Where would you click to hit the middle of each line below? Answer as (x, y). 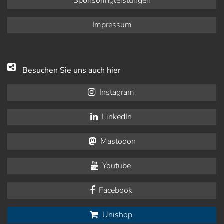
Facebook (114, 191)
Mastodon (117, 142)
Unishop (116, 215)
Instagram (116, 93)
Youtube (116, 166)
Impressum (112, 25)
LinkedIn (116, 117)
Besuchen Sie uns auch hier (72, 71)
